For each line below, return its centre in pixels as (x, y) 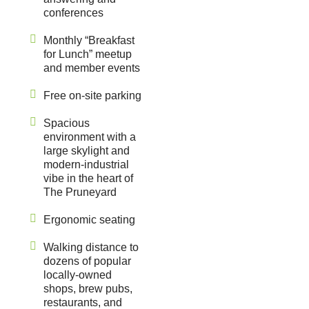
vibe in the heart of (88, 179)
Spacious (67, 123)
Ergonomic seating (89, 220)
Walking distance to (91, 248)
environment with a (90, 137)
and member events (92, 68)
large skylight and (87, 151)
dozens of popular (87, 261)
